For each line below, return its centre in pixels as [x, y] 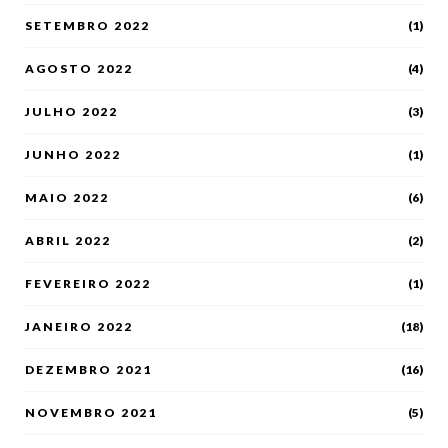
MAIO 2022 [67, 197]
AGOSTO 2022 [79, 68]
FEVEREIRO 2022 [88, 283]
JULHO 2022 [71, 111]
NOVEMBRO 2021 [91, 412]
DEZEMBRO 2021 [88, 369]
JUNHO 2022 [73, 154]
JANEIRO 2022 [79, 326]
